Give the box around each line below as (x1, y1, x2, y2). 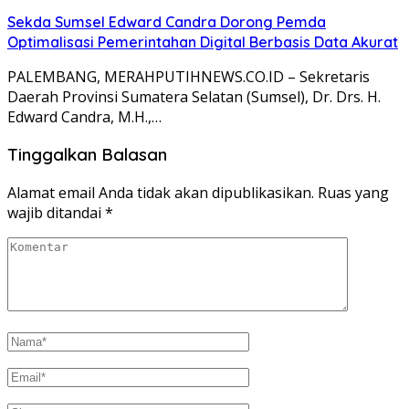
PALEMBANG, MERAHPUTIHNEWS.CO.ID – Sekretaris (7, 66, 370, 87)
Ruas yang (318, 183, 389, 204)
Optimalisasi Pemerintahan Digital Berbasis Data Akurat (7, 32, 398, 51)
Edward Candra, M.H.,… (7, 106, 162, 127)
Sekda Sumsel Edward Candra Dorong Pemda (7, 12, 326, 31)
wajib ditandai (7, 203, 105, 224)
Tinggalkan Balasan (7, 143, 167, 166)
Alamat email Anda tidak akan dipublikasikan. (7, 183, 314, 204)
